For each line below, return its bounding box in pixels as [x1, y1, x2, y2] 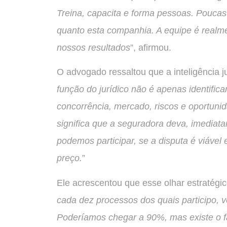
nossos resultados [57, 42, 130, 53]
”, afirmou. [130, 42, 171, 53]
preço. [57, 153, 82, 164]
